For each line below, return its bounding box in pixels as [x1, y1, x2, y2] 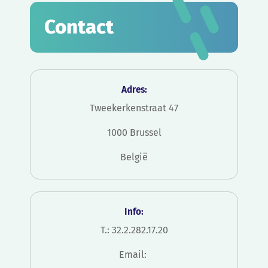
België [120, 151, 148, 163]
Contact [44, 15, 114, 39]
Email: [119, 249, 149, 261]
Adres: [121, 84, 147, 96]
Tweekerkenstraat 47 [90, 102, 178, 114]
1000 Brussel [106, 127, 162, 139]
